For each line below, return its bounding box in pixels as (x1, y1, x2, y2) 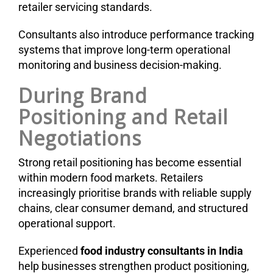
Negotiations (18, 124, 141, 151)
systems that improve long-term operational (18, 43, 230, 56)
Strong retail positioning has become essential (18, 155, 241, 169)
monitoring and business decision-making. (18, 58, 222, 71)
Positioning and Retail (18, 103, 228, 130)
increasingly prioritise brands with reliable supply (18, 186, 252, 199)
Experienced (18, 244, 80, 257)
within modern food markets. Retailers (18, 171, 203, 184)
